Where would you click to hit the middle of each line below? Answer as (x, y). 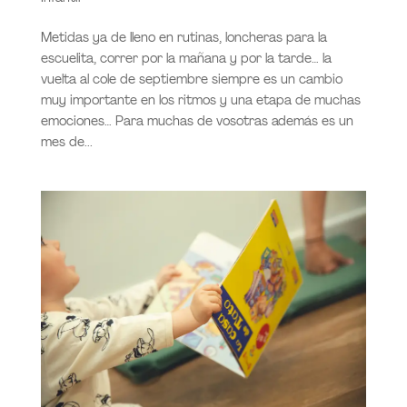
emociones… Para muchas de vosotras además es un (197, 120)
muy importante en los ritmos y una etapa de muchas (200, 99)
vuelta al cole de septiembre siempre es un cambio (191, 79)
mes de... (66, 141)
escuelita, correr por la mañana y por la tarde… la (186, 58)
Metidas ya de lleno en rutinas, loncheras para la (184, 37)
